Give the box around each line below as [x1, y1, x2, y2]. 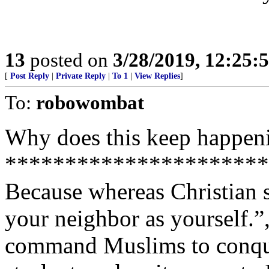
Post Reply [10, 71, 49, 80]
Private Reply [56, 71, 106, 80]
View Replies [134, 71, 180, 80]
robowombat [36, 91, 144, 113]
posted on [25, 49, 113, 71]
